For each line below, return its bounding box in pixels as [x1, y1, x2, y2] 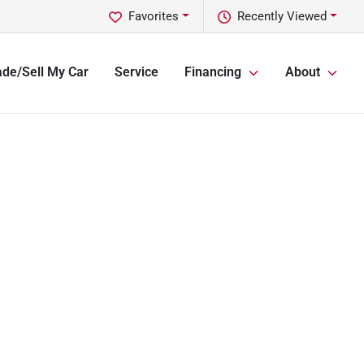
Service [115, 64, 158, 80]
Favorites [128, 9, 180, 24]
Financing [184, 64, 241, 80]
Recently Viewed [237, 9, 327, 24]
